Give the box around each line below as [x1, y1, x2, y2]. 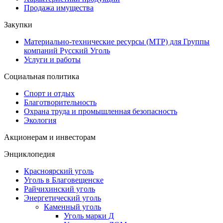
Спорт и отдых [24, 89, 75, 98]
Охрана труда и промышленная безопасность [24, 107, 177, 115]
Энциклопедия [4, 149, 55, 158]
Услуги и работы [24, 55, 81, 64]
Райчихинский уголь [24, 184, 95, 193]
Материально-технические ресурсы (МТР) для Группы [24, 37, 210, 46]
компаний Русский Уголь [24, 46, 110, 55]
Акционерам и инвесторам [4, 132, 96, 141]
